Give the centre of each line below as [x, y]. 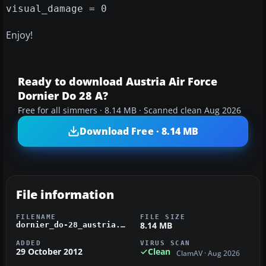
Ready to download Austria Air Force [118, 82]
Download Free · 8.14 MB [139, 131]
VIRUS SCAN [165, 243]
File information [65, 195]
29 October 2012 [49, 252]
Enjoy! [19, 35]
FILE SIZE [163, 217]
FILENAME [36, 217]
